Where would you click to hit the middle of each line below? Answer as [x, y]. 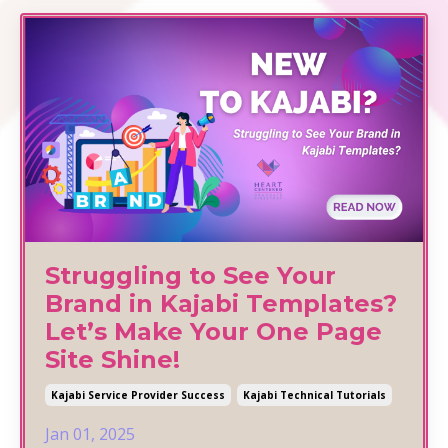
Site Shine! [112, 359]
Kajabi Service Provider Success [138, 394]
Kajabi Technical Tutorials [314, 394]
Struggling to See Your [190, 275]
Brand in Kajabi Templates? [221, 303]
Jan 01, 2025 [90, 433]
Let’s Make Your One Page [213, 331]
